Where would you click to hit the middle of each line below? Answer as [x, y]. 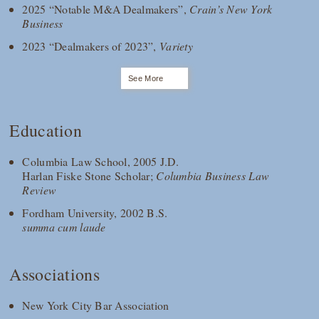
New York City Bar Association [96, 305]
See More [146, 79]
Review [40, 189]
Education [46, 131]
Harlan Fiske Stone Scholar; [89, 175]
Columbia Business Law [213, 175]
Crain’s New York [231, 9]
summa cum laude [64, 226]
